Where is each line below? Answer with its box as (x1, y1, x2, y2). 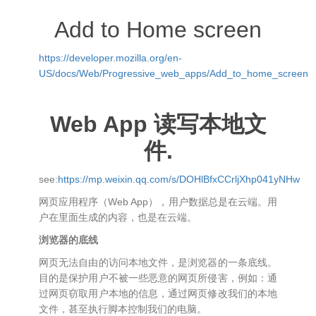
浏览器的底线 (39, 234, 98, 245)
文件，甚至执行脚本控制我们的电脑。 (39, 303, 207, 315)
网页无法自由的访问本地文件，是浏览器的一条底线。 (39, 257, 277, 268)
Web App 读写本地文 (49, 111, 267, 137)
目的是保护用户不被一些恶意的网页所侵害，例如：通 (39, 272, 277, 284)
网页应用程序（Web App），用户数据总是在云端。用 (39, 196, 277, 207)
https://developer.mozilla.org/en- (39, 52, 182, 63)
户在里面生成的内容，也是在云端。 (39, 212, 197, 223)
